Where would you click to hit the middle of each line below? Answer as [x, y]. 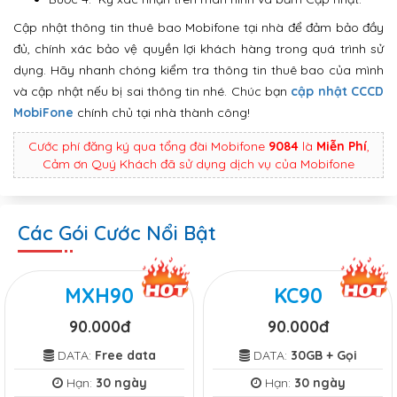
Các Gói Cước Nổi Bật [117, 233]
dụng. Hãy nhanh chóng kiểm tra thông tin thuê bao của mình [198, 70]
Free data [125, 355]
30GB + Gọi [323, 355]
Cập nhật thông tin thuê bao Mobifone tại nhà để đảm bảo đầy [198, 27]
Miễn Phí [341, 146]
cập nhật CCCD [338, 91]
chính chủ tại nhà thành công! [162, 112]
